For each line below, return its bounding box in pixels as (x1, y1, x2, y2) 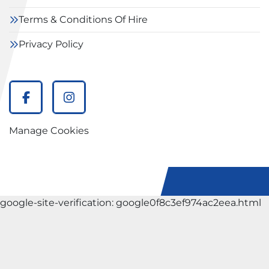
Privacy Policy (19, 38, 83, 50)
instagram (68, 98, 134, 113)
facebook (25, 98, 85, 113)
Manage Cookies (9, 125, 89, 136)
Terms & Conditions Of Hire (19, 14, 148, 25)
